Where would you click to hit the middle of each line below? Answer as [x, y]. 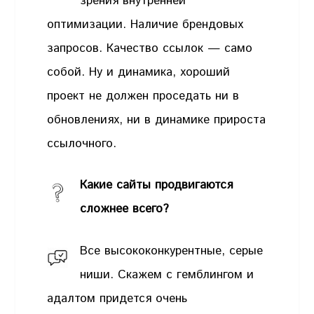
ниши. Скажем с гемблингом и [167, 274]
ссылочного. [82, 143]
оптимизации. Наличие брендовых [145, 24]
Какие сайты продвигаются [157, 185]
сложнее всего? [125, 209]
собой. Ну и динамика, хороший [139, 72]
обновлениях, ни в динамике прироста [157, 120]
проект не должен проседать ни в [143, 96]
